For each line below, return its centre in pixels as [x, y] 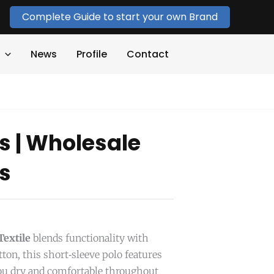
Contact [148, 54]
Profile [92, 54]
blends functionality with [90, 238]
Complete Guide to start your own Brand [120, 17]
